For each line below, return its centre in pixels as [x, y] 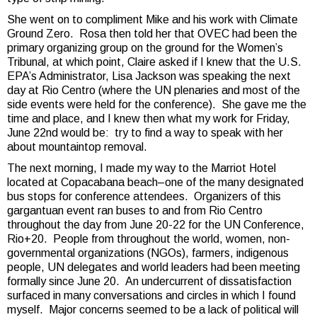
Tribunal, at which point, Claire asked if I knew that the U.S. [154, 62]
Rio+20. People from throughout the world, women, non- [149, 238]
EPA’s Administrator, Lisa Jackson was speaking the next [149, 76]
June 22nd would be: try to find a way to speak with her [145, 132]
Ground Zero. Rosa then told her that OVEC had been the [152, 33]
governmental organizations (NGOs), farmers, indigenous [148, 253]
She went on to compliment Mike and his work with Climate [152, 19]
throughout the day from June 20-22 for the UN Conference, [156, 224]
